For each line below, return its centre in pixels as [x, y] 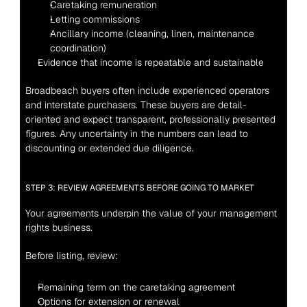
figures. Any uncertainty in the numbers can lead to [136, 134]
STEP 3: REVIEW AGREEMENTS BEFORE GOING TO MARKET [139, 188]
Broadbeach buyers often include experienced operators [147, 90]
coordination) [78, 48]
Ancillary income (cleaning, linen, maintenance [152, 34]
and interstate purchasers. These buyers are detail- [136, 105]
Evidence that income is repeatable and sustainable [150, 62]
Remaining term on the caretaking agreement [136, 287]
